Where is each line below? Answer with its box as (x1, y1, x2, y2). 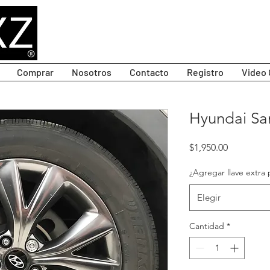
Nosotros (72, 66, 111, 78)
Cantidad (189, 221, 224, 232)
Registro (187, 66, 224, 78)
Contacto (130, 66, 169, 78)
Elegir (197, 192, 221, 204)
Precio (227, 141, 254, 153)
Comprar (17, 66, 54, 78)
